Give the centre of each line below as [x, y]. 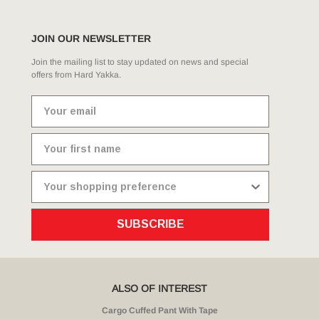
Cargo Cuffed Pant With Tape [159, 310]
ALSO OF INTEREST [159, 288]
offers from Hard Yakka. [76, 74]
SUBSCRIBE [150, 224]
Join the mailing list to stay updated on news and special [140, 62]
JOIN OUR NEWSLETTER [91, 38]
